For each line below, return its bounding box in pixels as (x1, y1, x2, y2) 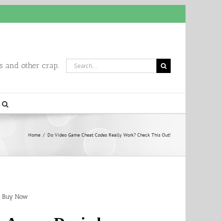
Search (66, 58, 84, 67)
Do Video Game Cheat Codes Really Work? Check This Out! (47, 132, 171, 138)
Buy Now (2, 193, 28, 201)
